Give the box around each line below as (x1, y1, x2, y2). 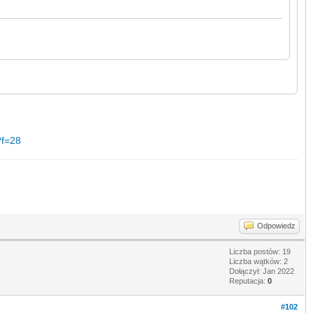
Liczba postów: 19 (229, 247, 291, 256)
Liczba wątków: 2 (229, 256, 288, 265)
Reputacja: (229, 276, 268, 285)
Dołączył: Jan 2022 (229, 266, 294, 275)
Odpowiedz (257, 221, 296, 230)
